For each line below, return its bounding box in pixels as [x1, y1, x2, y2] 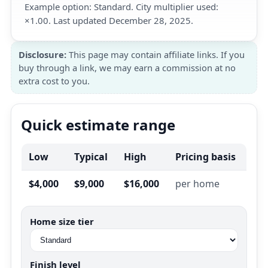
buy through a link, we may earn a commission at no [19, 62, 236, 74]
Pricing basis [175, 150, 236, 163]
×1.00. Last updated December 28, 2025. [25, 14, 193, 26]
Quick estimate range [21, 115, 175, 135]
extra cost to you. [19, 75, 90, 87]
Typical [74, 150, 108, 163]
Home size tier [30, 215, 94, 227]
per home [175, 177, 220, 190]
